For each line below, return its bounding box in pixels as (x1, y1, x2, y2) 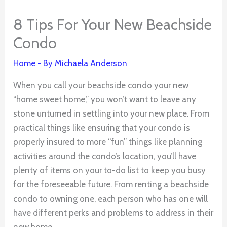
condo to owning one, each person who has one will (13, 194, 208, 204)
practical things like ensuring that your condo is (13, 123, 191, 133)
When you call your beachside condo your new (13, 80, 189, 91)
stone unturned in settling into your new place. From (13, 108, 210, 119)
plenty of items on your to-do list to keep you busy (13, 165, 206, 176)
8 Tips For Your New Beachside (13, 15, 212, 34)
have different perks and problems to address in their (13, 208, 214, 218)
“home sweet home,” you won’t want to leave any (13, 94, 197, 105)
